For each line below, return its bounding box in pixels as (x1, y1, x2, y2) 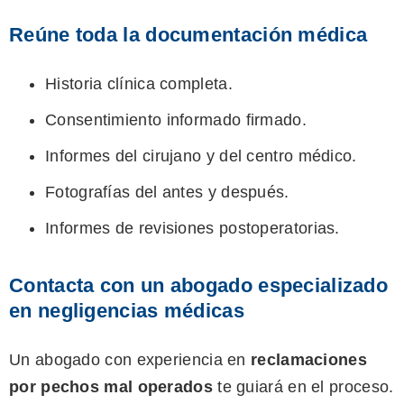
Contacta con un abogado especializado (9, 274, 389, 298)
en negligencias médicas (9, 299, 244, 323)
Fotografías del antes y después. (45, 183, 289, 202)
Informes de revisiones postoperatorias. (45, 219, 340, 238)
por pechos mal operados (9, 378, 213, 397)
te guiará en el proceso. (212, 378, 394, 397)
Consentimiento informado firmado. (45, 111, 307, 130)
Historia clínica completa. (45, 75, 233, 94)
